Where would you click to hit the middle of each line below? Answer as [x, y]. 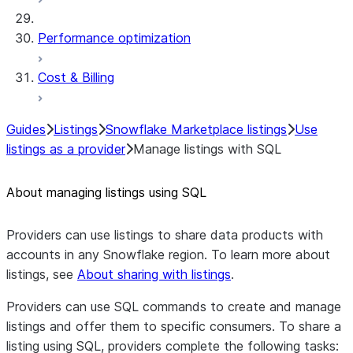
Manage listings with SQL [207, 149]
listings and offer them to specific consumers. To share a [174, 326]
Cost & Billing [76, 77]
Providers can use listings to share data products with [165, 235]
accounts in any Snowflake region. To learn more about [168, 255]
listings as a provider [66, 149]
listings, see [42, 274]
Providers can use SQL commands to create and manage [174, 307]
